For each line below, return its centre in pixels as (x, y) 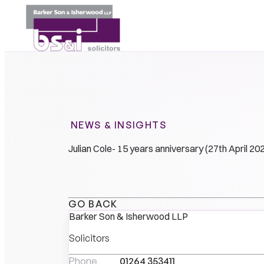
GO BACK (93, 204)
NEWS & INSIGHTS (118, 125)
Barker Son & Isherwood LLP (128, 217)
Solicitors (89, 238)
